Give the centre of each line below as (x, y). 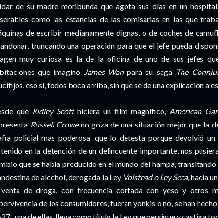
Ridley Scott (53, 111)
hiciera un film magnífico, (123, 111)
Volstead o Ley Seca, (156, 177)
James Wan (104, 72)
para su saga (150, 72)
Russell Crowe (54, 125)
